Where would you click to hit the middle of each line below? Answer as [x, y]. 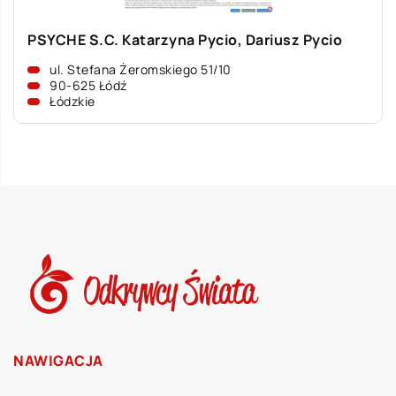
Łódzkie [72, 101]
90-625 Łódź [88, 85]
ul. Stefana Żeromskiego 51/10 [141, 69]
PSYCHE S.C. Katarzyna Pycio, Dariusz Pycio [185, 40]
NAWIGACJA [58, 361]
